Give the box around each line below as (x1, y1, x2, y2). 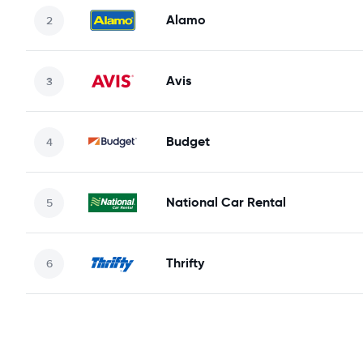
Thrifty (166, 254, 204, 271)
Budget (166, 133, 210, 150)
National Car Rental (166, 194, 286, 211)
